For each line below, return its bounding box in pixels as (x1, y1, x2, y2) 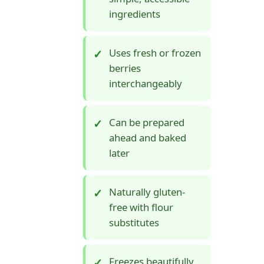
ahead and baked (109, 131, 186, 145)
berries (109, 61, 141, 75)
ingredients (109, 7, 160, 21)
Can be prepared (109, 115, 184, 130)
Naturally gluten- (109, 185, 185, 199)
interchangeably (109, 77, 182, 91)
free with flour (109, 200, 173, 214)
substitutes (109, 216, 159, 230)
